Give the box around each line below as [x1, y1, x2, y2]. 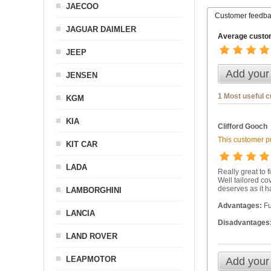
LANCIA [66, 209, 95, 218]
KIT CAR [66, 140, 97, 149]
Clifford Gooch [217, 122, 267, 131]
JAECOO [66, 2, 99, 11]
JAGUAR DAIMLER [66, 25, 136, 34]
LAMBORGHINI [66, 186, 122, 195]
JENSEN [66, 71, 97, 80]
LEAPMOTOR [66, 255, 116, 264]
